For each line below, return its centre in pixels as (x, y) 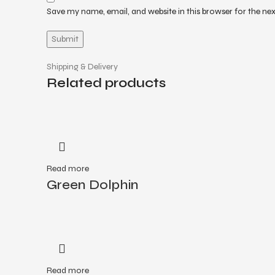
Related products (106, 83)
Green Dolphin (93, 185)
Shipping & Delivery (82, 67)
